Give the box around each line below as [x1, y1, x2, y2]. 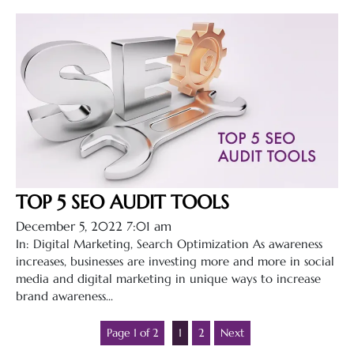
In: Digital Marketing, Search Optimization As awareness [16, 235, 322, 251]
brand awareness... [16, 288, 113, 303]
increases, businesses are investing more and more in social [16, 253, 334, 269]
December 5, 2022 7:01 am [16, 217, 171, 234]
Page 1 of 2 [106, 325, 158, 340]
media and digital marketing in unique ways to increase [16, 270, 321, 286]
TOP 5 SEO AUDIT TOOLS [16, 190, 229, 214]
